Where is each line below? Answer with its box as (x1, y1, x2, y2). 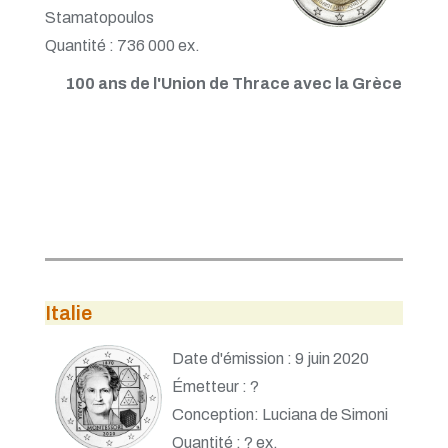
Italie (45, 301, 92, 324)
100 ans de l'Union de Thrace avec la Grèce (65, 74, 402, 92)
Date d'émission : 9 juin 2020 (172, 349, 370, 367)
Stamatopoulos (45, 8, 154, 26)
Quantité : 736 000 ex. (45, 36, 200, 54)
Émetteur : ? (172, 377, 260, 395)
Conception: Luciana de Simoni (172, 405, 389, 423)
